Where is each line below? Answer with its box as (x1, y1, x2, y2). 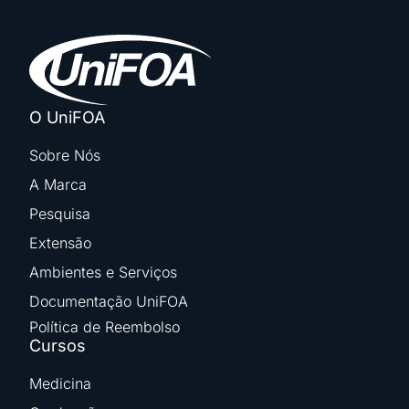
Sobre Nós (29, 145, 100, 164)
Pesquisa (29, 204, 90, 223)
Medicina (29, 373, 91, 393)
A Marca (29, 174, 87, 194)
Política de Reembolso (29, 317, 180, 336)
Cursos (29, 335, 86, 355)
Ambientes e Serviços (29, 262, 177, 281)
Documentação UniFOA (29, 291, 188, 310)
